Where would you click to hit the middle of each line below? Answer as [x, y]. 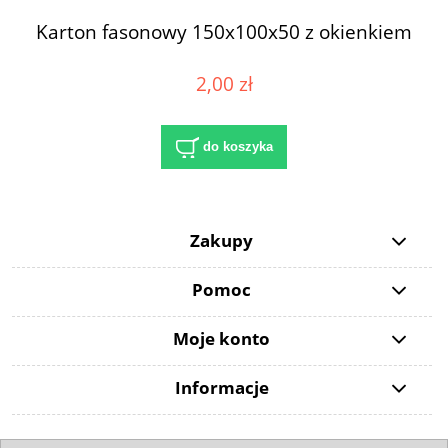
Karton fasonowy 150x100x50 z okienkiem [224, 32]
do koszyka [237, 146]
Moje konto [222, 339]
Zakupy [222, 241]
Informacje [221, 388]
